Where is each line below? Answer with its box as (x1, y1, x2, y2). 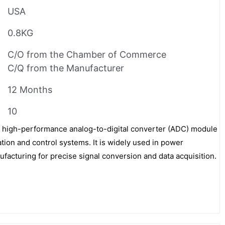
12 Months (8, 84, 52, 95)
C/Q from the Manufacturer (8, 62, 124, 73)
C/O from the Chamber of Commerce (8, 49, 166, 60)
